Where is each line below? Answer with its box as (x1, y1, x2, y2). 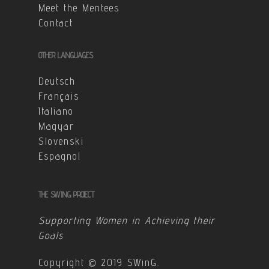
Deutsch (38, 75, 76, 87)
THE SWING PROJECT (38, 190, 94, 199)
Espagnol (38, 150, 81, 162)
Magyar (38, 120, 74, 132)
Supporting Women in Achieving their (38, 214, 216, 226)
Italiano (38, 105, 74, 117)
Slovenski (38, 135, 84, 147)
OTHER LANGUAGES (38, 50, 93, 60)
